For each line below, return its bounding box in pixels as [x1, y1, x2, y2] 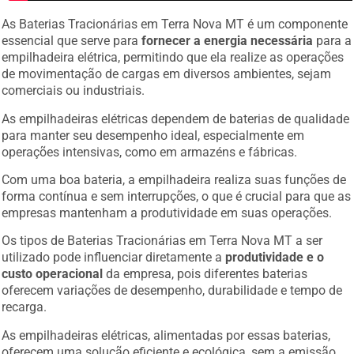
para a [313, 33, 352, 49]
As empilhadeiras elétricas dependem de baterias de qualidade [2, 111, 350, 126]
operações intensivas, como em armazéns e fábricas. [2, 144, 298, 160]
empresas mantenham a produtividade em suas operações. [2, 205, 333, 220]
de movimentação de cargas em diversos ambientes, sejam [2, 66, 332, 82]
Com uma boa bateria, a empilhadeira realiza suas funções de [2, 171, 347, 187]
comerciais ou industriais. [2, 83, 145, 99]
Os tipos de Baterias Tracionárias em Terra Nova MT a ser [2, 233, 323, 249]
